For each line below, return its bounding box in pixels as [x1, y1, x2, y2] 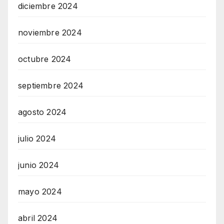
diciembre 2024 [18, 1, 78, 11]
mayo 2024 [18, 186, 62, 197]
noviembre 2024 [18, 27, 82, 38]
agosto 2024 [18, 107, 67, 117]
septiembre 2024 [18, 80, 83, 91]
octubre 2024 [18, 54, 71, 64]
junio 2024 [18, 160, 59, 170]
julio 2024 [18, 133, 56, 144]
